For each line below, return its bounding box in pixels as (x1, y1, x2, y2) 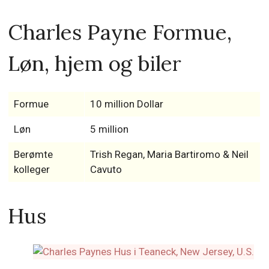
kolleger (13, 163, 50, 175)
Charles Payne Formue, (8, 19, 232, 46)
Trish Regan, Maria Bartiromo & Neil (89, 148, 249, 160)
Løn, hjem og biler (8, 50, 182, 77)
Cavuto (89, 163, 122, 175)
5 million (89, 123, 128, 135)
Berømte (13, 148, 53, 160)
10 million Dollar (89, 98, 163, 110)
